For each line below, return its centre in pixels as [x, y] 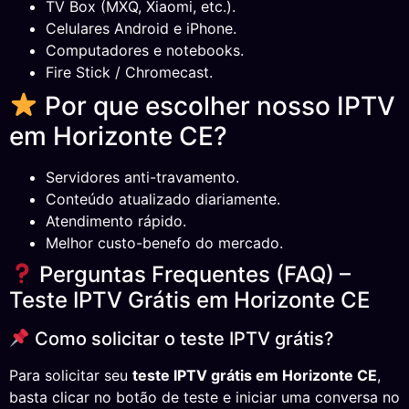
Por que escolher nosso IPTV [216, 105]
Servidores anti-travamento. [142, 177]
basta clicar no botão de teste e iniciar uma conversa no [204, 397]
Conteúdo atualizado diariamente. [163, 199]
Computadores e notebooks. [145, 50]
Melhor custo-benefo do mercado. [164, 242]
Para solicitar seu [71, 375]
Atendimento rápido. [116, 220]
